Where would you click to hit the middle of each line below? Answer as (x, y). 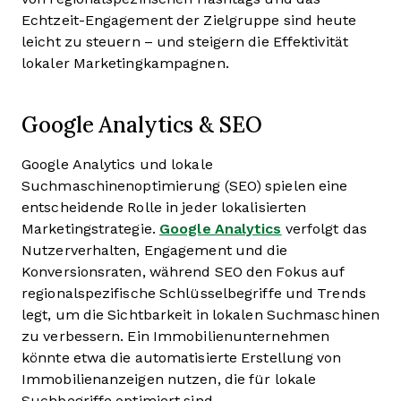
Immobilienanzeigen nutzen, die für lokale (169, 379)
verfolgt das (324, 229)
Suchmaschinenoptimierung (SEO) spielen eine (185, 186)
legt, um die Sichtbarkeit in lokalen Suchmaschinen (200, 315)
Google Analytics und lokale (117, 164)
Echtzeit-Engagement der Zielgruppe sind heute (189, 20)
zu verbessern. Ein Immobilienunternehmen (175, 336)
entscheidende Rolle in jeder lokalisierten (164, 207)
